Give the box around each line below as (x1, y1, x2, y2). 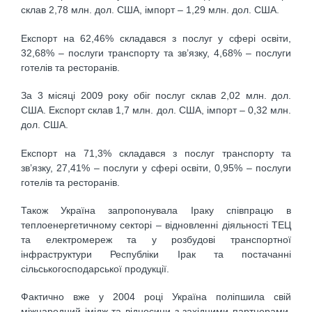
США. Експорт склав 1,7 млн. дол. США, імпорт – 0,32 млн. (21, 104, 291, 116)
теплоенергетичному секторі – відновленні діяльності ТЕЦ (21, 219, 291, 231)
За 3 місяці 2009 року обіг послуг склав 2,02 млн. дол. (21, 90, 291, 102)
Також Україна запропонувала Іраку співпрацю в (21, 204, 291, 216)
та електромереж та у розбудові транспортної (21, 233, 291, 245)
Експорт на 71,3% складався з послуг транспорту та (21, 147, 291, 159)
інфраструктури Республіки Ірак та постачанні (21, 248, 291, 260)
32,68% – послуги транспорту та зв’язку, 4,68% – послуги (21, 47, 291, 58)
